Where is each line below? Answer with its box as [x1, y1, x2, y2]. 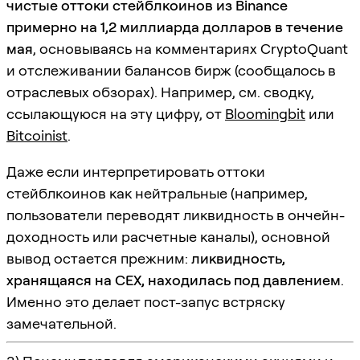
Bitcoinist [6, 126, 67, 144]
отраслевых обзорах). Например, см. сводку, [6, 83, 314, 100]
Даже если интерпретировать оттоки [6, 162, 265, 180]
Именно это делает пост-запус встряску [6, 292, 285, 310]
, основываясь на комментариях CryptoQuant [33, 39, 348, 57]
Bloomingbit [225, 104, 305, 122]
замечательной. [6, 314, 117, 332]
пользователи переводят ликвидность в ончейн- [6, 206, 345, 223]
